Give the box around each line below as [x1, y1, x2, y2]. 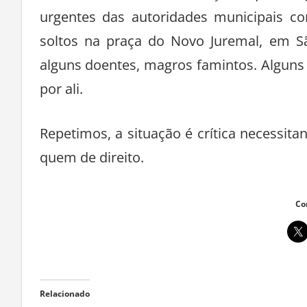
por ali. [39, 79, 83, 99]
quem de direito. [39, 148, 144, 167]
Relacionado [39, 288, 90, 300]
